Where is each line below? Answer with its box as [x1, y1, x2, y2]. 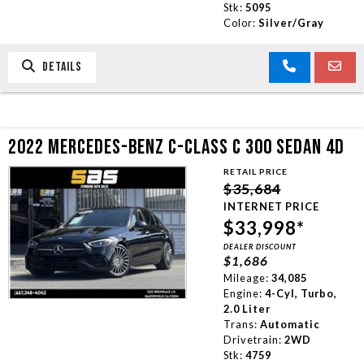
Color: [223, 15, 256, 29]
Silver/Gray [258, 15, 324, 29]
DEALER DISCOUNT [223, 241, 297, 251]
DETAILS [36, 58, 82, 75]
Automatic [259, 317, 320, 331]
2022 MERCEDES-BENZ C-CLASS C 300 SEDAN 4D [8, 134, 344, 160]
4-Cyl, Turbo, [264, 286, 337, 300]
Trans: [223, 317, 258, 331]
